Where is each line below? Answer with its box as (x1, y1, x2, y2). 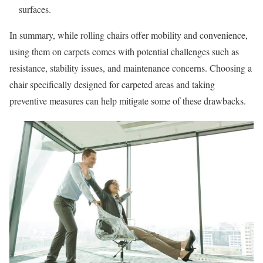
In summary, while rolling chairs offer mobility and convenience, (9, 29, 248, 42)
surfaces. (19, 3, 51, 16)
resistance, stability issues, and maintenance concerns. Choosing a (9, 62, 252, 75)
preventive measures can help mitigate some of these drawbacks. (9, 95, 246, 107)
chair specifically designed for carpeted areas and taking (9, 78, 215, 91)
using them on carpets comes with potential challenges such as (9, 45, 239, 58)
